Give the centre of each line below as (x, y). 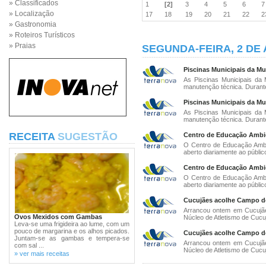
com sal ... (29, 245)
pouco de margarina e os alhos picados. (72, 231)
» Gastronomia (33, 24)
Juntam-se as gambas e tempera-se (72, 238)
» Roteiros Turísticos (42, 35)
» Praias (22, 46)
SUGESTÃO (88, 137)
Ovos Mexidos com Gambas (58, 217)
